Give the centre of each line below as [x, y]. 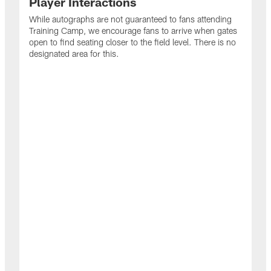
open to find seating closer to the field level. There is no [132, 42]
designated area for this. [74, 53]
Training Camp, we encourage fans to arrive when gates [133, 30]
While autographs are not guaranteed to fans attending [130, 19]
